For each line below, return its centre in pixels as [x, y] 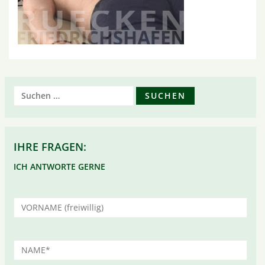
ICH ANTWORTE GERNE [60, 167]
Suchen [28, 93]
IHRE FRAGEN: [50, 147]
